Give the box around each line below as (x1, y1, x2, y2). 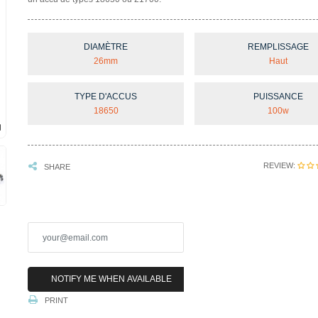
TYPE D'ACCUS (75, 92, 137, 102)
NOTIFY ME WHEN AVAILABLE (51, 274, 172, 285)
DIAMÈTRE (84, 42, 128, 53)
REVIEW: (263, 161, 295, 170)
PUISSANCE (253, 92, 303, 102)
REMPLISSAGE (247, 42, 309, 53)
